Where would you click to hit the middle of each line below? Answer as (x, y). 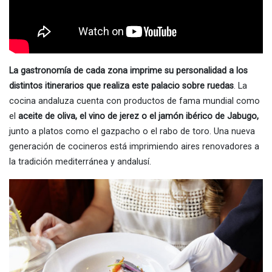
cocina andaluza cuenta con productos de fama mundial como (134, 101)
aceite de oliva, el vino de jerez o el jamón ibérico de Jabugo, (138, 117)
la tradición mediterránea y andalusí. (80, 162)
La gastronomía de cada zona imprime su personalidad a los (128, 71)
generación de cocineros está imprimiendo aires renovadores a (134, 147)
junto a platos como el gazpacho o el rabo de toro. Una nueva (132, 132)
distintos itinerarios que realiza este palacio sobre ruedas (121, 86)
